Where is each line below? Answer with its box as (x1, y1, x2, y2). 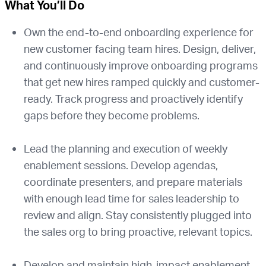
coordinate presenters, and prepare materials (24, 175, 242, 188)
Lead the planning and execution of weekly (24, 142, 227, 155)
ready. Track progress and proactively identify (24, 92, 243, 105)
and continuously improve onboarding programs (24, 59, 258, 72)
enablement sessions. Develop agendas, (24, 159, 218, 172)
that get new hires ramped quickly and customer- (24, 75, 259, 88)
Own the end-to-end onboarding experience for (24, 26, 254, 39)
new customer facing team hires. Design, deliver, (24, 42, 256, 55)
